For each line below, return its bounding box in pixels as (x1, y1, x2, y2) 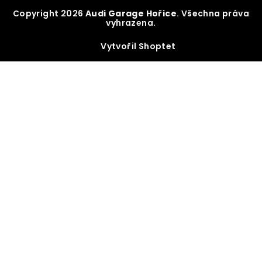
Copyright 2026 (12, 8, 85, 20)
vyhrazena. (106, 17, 156, 29)
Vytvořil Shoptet (101, 40, 176, 53)
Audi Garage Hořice (85, 8, 177, 20)
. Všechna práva (177, 8, 250, 20)
